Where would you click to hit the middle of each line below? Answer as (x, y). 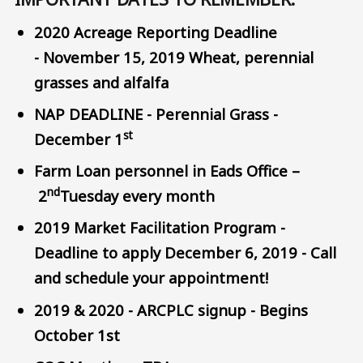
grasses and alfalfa (104, 83)
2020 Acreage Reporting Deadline (156, 32)
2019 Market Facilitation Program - (160, 228)
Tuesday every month (138, 196)
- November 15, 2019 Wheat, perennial (174, 58)
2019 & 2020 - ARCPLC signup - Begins (171, 310)
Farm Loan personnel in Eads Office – (167, 171)
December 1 (79, 139)
